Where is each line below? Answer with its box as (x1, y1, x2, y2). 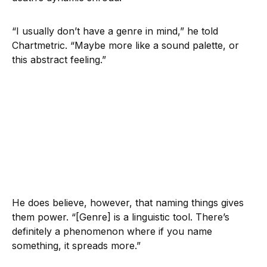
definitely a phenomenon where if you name (12, 225, 212, 237)
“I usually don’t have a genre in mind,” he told (12, 24, 218, 37)
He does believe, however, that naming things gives (12, 196, 244, 209)
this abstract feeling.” (12, 53, 109, 66)
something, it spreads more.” (12, 239, 144, 252)
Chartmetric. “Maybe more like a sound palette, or (12, 39, 239, 51)
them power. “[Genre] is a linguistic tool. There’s (12, 210, 229, 223)
